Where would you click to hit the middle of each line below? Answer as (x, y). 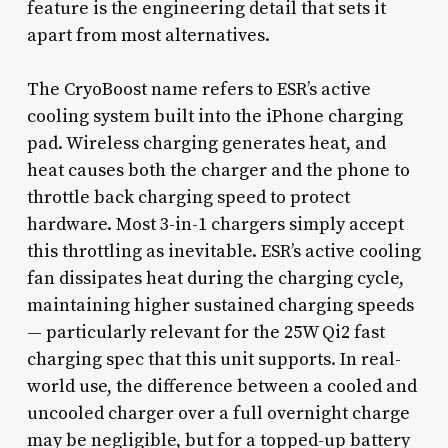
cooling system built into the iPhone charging (214, 116)
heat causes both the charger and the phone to (218, 170)
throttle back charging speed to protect (188, 197)
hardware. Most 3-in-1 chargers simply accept (215, 224)
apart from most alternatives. (148, 35)
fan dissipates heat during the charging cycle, (215, 278)
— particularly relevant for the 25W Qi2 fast (205, 332)
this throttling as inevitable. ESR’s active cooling (223, 251)
